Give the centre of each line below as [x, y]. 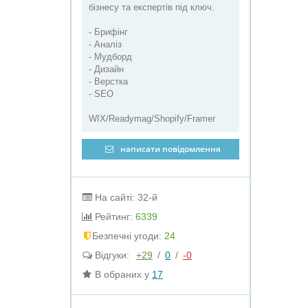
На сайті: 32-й [125, 197]
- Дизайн [106, 69]
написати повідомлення [169, 149]
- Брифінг [108, 32]
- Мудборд [110, 57]
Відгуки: [112, 255]
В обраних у [122, 274]
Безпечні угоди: [128, 236]
